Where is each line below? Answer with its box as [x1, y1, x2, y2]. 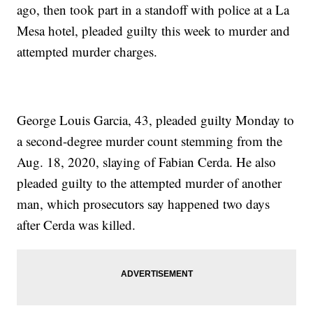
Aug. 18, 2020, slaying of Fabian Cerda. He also [17, 153, 277, 171]
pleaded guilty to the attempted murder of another [17, 174, 282, 192]
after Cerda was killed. [17, 216, 136, 234]
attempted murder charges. [17, 43, 158, 61]
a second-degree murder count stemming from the [17, 132, 283, 150]
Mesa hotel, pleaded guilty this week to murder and [17, 22, 291, 40]
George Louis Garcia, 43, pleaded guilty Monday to [17, 111, 295, 129]
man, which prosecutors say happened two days [17, 195, 270, 213]
